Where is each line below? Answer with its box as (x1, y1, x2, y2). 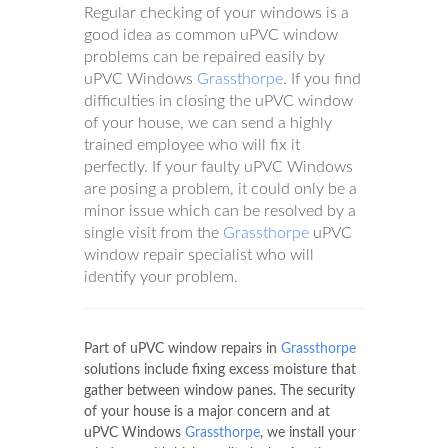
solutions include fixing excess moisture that (84, 362, 356, 377)
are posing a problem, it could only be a (84, 180, 357, 197)
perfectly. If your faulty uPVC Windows (84, 158, 353, 175)
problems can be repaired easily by (84, 48, 325, 65)
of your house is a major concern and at (84, 404, 330, 419)
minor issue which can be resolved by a (84, 202, 356, 219)
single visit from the (84, 224, 223, 241)
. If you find (283, 70, 361, 87)
